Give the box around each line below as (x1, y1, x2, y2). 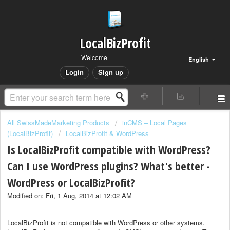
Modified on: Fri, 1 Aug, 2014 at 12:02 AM (7, 190, 132, 201)
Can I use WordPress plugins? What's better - (7, 158, 210, 174)
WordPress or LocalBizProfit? (7, 175, 135, 190)
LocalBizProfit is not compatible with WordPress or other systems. (7, 217, 205, 227)
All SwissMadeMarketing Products (7, 118, 109, 127)
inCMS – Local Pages (122, 118, 187, 127)
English (188, 55, 209, 63)
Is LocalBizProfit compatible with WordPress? (7, 142, 210, 158)
